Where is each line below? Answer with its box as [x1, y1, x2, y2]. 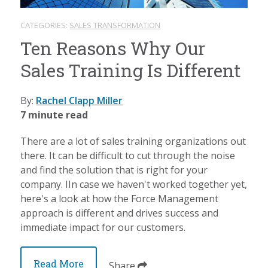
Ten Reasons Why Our [20, 36, 206, 60]
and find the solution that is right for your [20, 163, 208, 177]
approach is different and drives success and [20, 206, 219, 220]
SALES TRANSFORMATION [69, 20, 161, 31]
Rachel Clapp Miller [36, 94, 123, 108]
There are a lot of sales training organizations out [20, 135, 246, 148]
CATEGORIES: [20, 20, 70, 31]
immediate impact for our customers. [20, 221, 186, 234]
